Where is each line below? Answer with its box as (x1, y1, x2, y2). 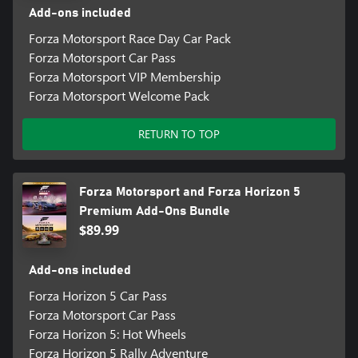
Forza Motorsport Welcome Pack (28, 86, 209, 104)
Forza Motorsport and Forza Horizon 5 (78, 185, 300, 198)
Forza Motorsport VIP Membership (28, 67, 221, 85)
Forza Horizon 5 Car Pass (28, 286, 167, 304)
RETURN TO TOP (138, 125, 220, 141)
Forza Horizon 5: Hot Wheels (28, 324, 186, 342)
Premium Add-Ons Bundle (78, 204, 230, 217)
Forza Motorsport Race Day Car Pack (28, 29, 231, 46)
